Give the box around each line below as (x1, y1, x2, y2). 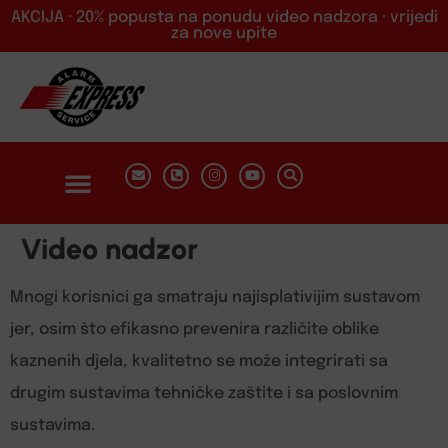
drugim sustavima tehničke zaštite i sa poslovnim (10, 385, 398, 402)
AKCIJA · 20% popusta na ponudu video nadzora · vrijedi (10, 9, 438, 26)
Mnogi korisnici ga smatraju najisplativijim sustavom (10, 289, 420, 306)
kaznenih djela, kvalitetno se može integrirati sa (10, 353, 388, 370)
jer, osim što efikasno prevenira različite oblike (10, 321, 379, 338)
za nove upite (171, 25, 277, 42)
